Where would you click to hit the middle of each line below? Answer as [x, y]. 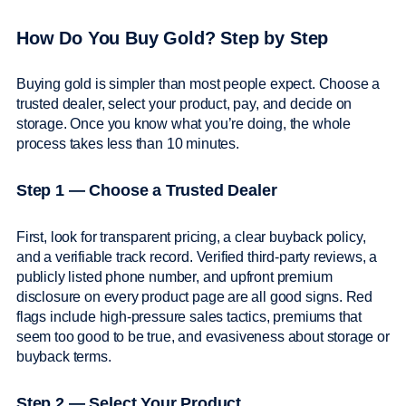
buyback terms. [66, 357]
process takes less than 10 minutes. [130, 144]
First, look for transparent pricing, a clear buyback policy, [191, 237]
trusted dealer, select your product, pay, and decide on [184, 104]
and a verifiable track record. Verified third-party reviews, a [197, 257]
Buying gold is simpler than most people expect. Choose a [198, 84]
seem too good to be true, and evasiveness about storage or [203, 337]
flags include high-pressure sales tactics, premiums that [189, 317]
